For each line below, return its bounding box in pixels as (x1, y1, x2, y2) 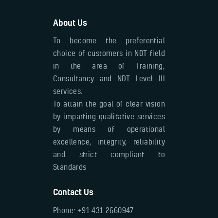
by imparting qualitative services (53, 111, 165, 122)
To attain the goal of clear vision (53, 99, 165, 109)
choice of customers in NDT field (53, 48, 165, 58)
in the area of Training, (53, 61, 165, 71)
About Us (53, 17, 87, 29)
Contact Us (53, 186, 93, 198)
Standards (53, 162, 87, 172)
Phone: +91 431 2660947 (53, 205, 134, 216)
